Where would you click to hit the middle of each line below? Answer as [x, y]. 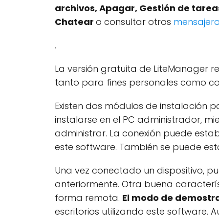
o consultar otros [135, 22]
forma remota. [88, 198]
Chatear [75, 22]
